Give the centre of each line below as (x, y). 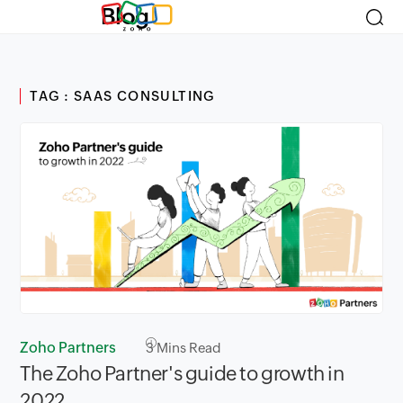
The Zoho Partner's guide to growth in (182, 373)
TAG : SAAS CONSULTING (122, 96)
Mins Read (188, 347)
